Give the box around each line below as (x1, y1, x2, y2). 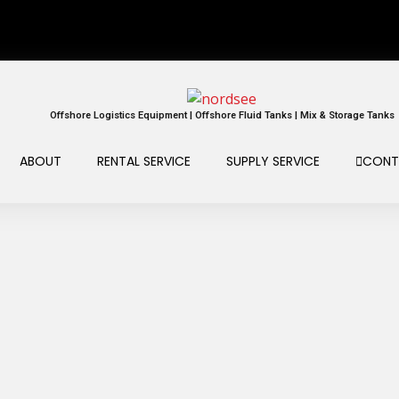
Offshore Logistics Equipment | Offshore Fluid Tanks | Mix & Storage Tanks (49, 110, 395, 122)
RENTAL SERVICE (96, 152, 191, 171)
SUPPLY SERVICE (225, 152, 320, 171)
